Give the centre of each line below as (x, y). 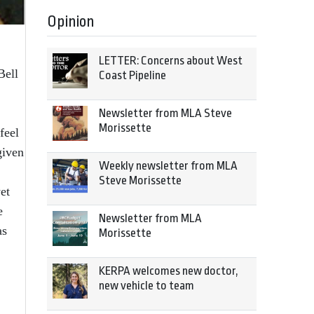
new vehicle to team (146, 286)
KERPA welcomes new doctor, (169, 271)
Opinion (71, 22)
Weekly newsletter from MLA (168, 166)
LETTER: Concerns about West (171, 61)
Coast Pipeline (132, 75)
